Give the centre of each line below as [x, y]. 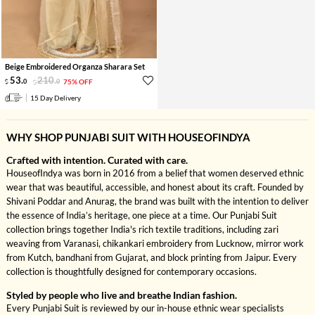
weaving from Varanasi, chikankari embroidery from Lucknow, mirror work [155, 243]
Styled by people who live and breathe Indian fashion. [121, 295]
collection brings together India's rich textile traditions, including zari [142, 229]
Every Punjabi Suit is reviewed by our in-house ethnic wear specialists [145, 308]
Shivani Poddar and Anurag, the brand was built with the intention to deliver [157, 201]
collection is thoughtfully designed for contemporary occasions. [131, 271]
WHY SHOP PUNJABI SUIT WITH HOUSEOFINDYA [128, 137]
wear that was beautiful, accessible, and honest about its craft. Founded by [155, 187]
